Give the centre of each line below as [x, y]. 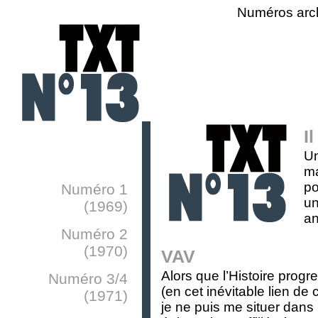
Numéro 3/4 [88, 279]
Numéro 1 [94, 189]
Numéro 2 [94, 234]
